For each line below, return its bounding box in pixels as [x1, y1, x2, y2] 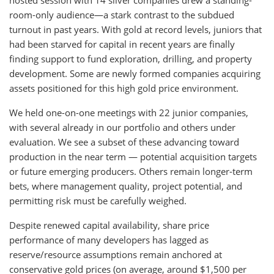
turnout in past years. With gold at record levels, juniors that [9, 23, 262, 35]
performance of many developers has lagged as [9, 234, 209, 246]
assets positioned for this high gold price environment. [9, 82, 239, 94]
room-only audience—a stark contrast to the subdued [9, 9, 234, 21]
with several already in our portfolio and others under [9, 121, 235, 133]
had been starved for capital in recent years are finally [9, 38, 235, 50]
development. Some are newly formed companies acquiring [9, 67, 261, 80]
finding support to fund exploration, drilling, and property [9, 53, 252, 65]
